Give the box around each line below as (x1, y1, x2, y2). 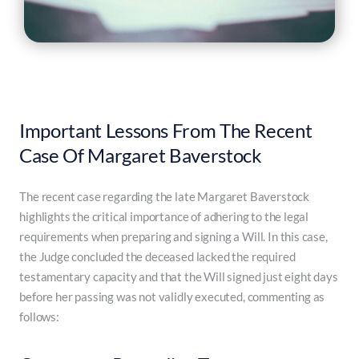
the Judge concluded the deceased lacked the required (19, 248, 296, 264)
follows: (19, 309, 59, 324)
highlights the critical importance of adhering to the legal (19, 208, 309, 224)
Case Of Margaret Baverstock (19, 143, 262, 167)
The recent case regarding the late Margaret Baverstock (19, 188, 310, 204)
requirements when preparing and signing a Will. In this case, (19, 228, 328, 244)
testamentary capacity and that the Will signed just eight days (19, 268, 338, 284)
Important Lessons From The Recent (19, 118, 313, 142)
